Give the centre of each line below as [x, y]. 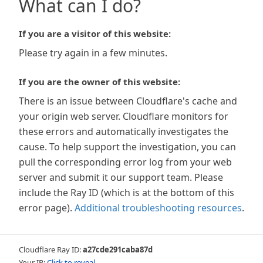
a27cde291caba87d [118, 249]
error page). [45, 208]
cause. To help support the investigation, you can [127, 147]
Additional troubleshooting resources [158, 208]
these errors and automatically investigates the [124, 131]
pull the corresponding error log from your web [125, 162]
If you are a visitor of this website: [95, 33]
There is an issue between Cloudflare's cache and [128, 101]
